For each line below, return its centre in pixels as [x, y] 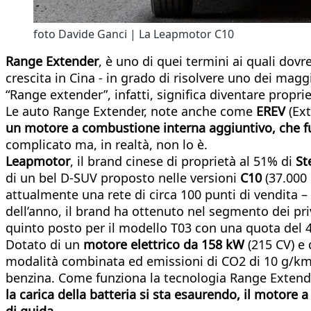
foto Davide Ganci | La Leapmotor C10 [134, 34]
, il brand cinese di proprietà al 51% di [183, 161]
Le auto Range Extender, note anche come [131, 111]
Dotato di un [43, 244]
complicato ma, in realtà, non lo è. [107, 144]
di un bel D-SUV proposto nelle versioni [123, 177]
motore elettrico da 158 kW [162, 244]
